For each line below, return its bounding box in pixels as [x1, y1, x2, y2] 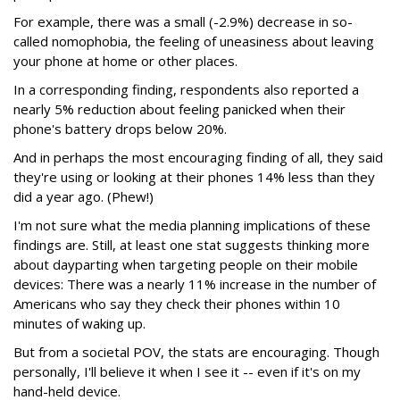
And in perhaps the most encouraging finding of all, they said [13, 148, 383, 167]
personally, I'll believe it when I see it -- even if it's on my [13, 362, 361, 381]
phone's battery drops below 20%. [13, 120, 227, 138]
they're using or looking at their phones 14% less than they [13, 168, 375, 187]
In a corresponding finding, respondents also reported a [13, 80, 359, 99]
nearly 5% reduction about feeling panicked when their [13, 100, 346, 119]
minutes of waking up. [13, 314, 146, 333]
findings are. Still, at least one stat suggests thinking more [13, 236, 370, 254]
